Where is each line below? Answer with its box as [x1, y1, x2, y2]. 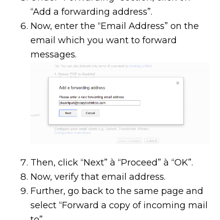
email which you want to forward [30, 34, 177, 46]
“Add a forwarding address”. [30, 6, 153, 17]
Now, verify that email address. [30, 171, 166, 182]
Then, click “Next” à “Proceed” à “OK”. [30, 157, 193, 168]
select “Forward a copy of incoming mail [30, 199, 208, 211]
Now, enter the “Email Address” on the [30, 20, 199, 31]
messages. [30, 49, 77, 60]
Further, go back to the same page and [30, 185, 204, 196]
